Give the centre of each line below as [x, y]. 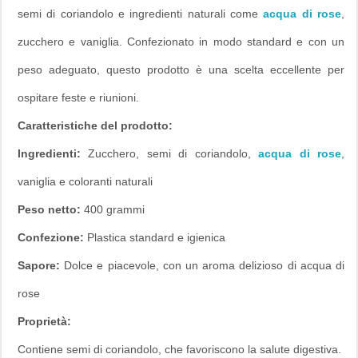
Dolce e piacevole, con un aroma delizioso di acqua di [202, 265]
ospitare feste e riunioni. [78, 97]
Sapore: [39, 265]
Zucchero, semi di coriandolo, [170, 153]
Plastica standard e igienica [155, 237]
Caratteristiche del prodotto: [95, 125]
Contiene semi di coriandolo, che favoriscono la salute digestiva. [179, 349]
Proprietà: [44, 321]
